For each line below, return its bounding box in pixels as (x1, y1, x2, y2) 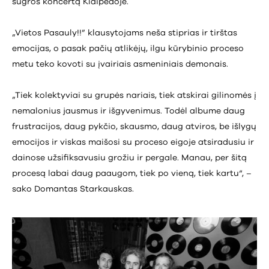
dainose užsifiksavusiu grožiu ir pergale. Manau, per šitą (12, 154, 247, 163)
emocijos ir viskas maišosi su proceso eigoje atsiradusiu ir (12, 138, 254, 147)
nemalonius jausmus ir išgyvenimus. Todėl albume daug (12, 107, 245, 116)
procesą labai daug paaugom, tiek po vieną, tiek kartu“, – (12, 169, 252, 178)
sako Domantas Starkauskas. (12, 185, 134, 194)
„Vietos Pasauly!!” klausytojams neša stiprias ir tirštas (12, 29, 237, 37)
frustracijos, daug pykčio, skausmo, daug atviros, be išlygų (12, 122, 256, 131)
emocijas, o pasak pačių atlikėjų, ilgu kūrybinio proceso (12, 44, 244, 53)
